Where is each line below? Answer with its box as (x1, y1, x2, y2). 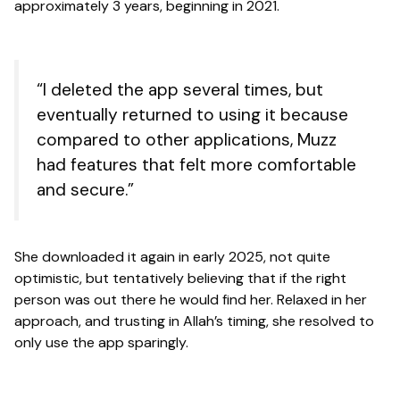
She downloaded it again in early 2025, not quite (14, 247, 330, 267)
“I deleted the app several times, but (37, 79, 323, 102)
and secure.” (37, 179, 134, 202)
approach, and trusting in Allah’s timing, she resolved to (14, 312, 374, 331)
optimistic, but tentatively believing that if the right (14, 269, 346, 288)
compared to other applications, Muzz (37, 129, 337, 152)
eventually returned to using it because (37, 104, 348, 127)
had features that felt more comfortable (37, 154, 356, 177)
